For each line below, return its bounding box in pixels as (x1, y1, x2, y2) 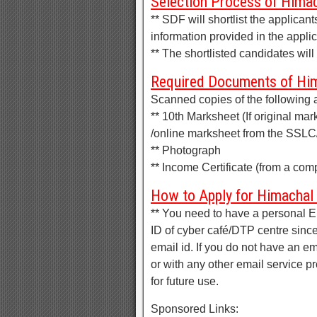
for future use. (151, 275, 219, 288)
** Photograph (151, 144, 221, 157)
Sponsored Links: (151, 303, 238, 316)
